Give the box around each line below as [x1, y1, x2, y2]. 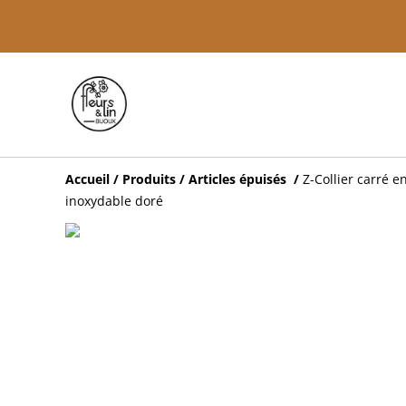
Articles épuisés [188, 170, 290, 188]
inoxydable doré [65, 192, 163, 209]
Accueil [65, 170, 110, 188]
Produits [122, 170, 176, 188]
